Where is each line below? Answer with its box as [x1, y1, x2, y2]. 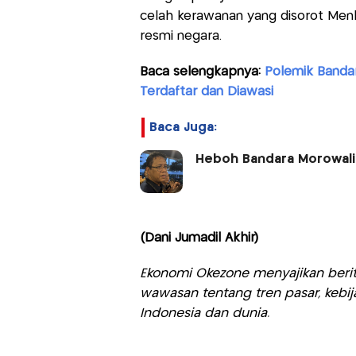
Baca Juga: [149, 122, 217, 134]
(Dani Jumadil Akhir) [139, 232, 258, 245]
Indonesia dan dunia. [139, 308, 269, 320]
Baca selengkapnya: [139, 66, 265, 79]
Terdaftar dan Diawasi [139, 86, 273, 99]
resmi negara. [139, 30, 222, 43]
